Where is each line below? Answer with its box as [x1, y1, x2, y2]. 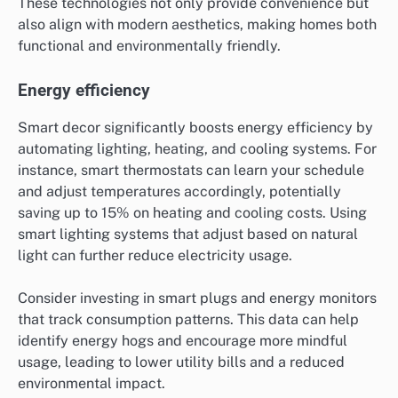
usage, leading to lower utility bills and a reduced [18, 353, 345, 370]
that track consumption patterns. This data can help [18, 310, 359, 328]
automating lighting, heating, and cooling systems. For [18, 139, 377, 157]
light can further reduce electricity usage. [18, 246, 292, 264]
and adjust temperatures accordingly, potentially [18, 182, 341, 200]
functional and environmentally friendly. [18, 36, 281, 54]
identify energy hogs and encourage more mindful [18, 331, 347, 349]
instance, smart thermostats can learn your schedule [18, 161, 364, 179]
